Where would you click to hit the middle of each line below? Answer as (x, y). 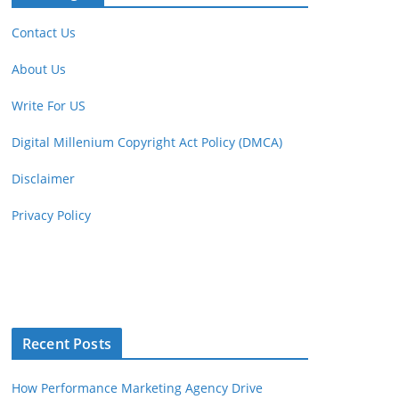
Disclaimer (43, 179)
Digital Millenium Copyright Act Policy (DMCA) (147, 142)
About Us (39, 69)
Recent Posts (67, 344)
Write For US (49, 106)
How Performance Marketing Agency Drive (137, 388)
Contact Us (44, 33)
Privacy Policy (51, 215)
